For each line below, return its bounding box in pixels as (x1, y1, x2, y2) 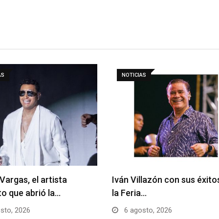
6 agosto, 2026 (122, 205, 172, 215)
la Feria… (112, 187, 147, 198)
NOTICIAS (122, 71, 146, 78)
